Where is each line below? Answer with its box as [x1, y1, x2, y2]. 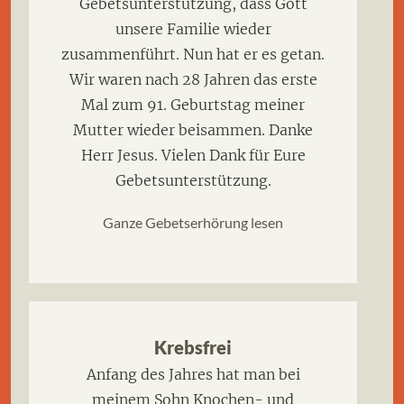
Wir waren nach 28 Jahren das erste [69, 70, 317, 89]
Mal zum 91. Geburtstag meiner [81, 96, 305, 115]
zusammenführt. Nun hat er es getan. [61, 45, 325, 64]
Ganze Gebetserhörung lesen [103, 214, 283, 232]
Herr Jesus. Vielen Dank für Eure [80, 146, 306, 165]
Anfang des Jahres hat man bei [86, 365, 300, 384]
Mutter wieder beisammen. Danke [73, 121, 313, 140]
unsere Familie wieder [115, 20, 271, 39]
